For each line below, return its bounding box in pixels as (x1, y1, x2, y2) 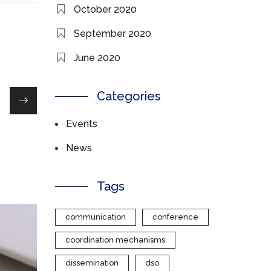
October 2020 (74, 4, 137, 15)
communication (65, 212, 126, 221)
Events (66, 118, 97, 129)
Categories (97, 89, 161, 103)
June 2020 (74, 52, 120, 64)
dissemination (65, 258, 119, 267)
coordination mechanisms (65, 235, 165, 244)
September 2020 (74, 28, 151, 39)
